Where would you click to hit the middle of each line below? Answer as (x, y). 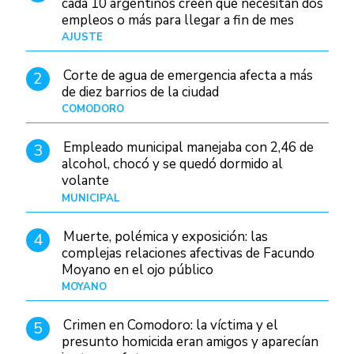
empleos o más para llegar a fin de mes (177, 21)
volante (85, 181)
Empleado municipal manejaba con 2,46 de (188, 148)
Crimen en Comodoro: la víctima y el (170, 325)
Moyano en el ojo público (137, 269)
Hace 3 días (301, 38)
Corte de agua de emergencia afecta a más (188, 76)
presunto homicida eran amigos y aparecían (190, 341)
